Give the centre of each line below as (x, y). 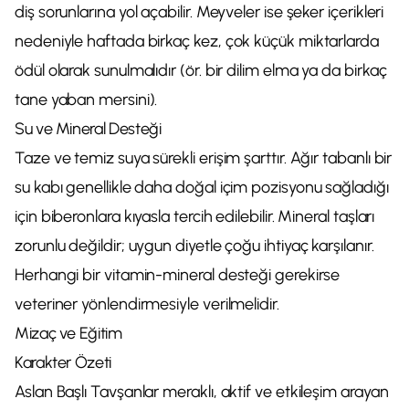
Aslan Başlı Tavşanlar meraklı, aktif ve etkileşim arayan (202, 392)
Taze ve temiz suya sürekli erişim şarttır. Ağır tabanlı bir (204, 158)
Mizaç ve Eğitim (68, 333)
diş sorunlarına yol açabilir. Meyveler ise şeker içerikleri (199, 12)
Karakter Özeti (63, 362)
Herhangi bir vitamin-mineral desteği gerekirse (178, 275)
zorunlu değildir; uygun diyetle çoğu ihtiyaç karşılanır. (194, 246)
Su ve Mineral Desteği (88, 129)
